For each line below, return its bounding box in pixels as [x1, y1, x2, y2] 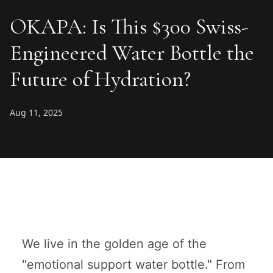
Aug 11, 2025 [10, 106, 63, 118]
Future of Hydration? [10, 65, 191, 92]
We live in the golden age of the [22, 236, 207, 251]
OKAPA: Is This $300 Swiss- [10, 13, 249, 40]
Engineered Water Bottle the [10, 39, 254, 66]
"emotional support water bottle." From [22, 257, 245, 272]
